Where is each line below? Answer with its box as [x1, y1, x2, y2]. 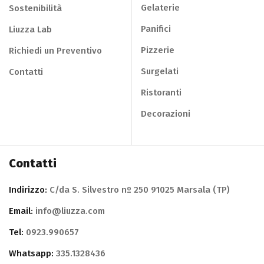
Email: [9, 205, 33, 216]
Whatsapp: [9, 247, 54, 259]
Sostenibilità [9, 2, 62, 14]
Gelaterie [141, 2, 180, 13]
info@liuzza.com [33, 205, 105, 216]
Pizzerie [141, 44, 174, 55]
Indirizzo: [9, 184, 47, 195]
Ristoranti [141, 87, 181, 98]
